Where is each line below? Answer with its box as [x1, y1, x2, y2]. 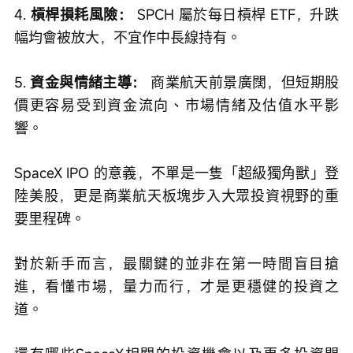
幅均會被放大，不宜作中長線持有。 [14, 28, 241, 47]
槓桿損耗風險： [30, 5, 133, 24]
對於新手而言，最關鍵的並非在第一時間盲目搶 [14, 254, 339, 273]
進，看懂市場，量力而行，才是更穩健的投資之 [14, 277, 339, 296]
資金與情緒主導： [30, 72, 147, 92]
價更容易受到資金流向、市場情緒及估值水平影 [14, 95, 339, 115]
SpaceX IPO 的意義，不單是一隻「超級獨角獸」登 [14, 163, 339, 183]
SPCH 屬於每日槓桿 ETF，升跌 [132, 5, 340, 24]
